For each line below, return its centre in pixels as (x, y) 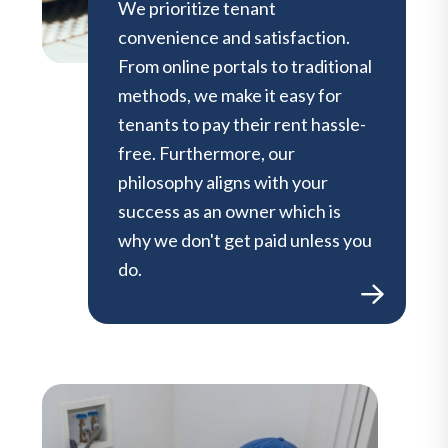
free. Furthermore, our (206, 152)
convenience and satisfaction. (234, 36)
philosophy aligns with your (223, 181)
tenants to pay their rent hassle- (242, 123)
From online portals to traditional (245, 65)
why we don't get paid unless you (245, 239)
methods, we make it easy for (230, 94)
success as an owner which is (229, 210)
